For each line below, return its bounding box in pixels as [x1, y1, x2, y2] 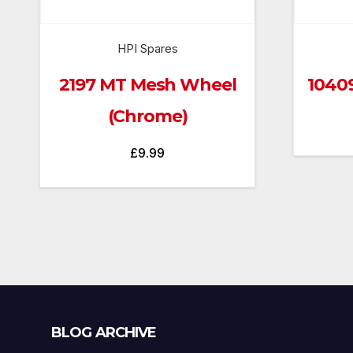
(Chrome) [107, 106, 188, 128]
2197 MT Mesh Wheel [58, 74, 236, 96]
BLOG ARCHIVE [51, 324, 157, 342]
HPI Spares [117, 41, 178, 57]
